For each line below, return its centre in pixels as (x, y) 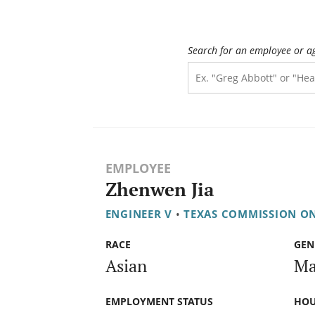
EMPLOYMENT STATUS (159, 301)
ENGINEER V (139, 214)
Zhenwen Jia (159, 190)
